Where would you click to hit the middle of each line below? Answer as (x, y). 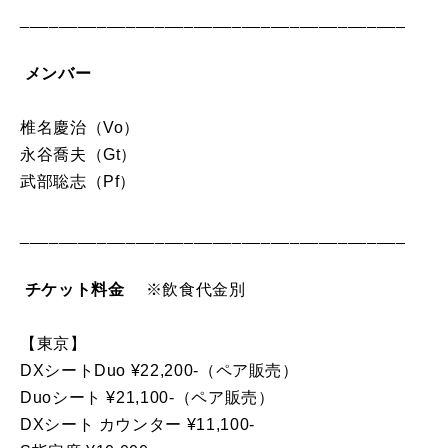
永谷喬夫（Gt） (79, 154)
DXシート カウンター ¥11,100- (137, 424)
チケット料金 (77, 289)
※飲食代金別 (187, 289)
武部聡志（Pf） (78, 181)
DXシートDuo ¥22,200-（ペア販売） (159, 370)
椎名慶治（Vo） (80, 127)
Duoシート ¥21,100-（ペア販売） (147, 397)
